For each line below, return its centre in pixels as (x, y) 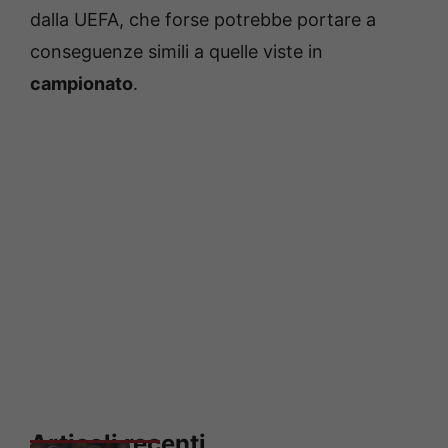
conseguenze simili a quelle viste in (176, 52)
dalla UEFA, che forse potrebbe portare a (203, 20)
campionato (81, 84)
